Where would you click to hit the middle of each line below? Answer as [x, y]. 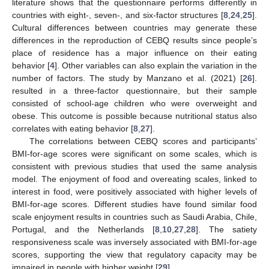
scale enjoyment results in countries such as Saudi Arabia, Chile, [134, 217]
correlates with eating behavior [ [73, 129]
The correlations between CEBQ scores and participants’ [143, 141]
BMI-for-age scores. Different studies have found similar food [134, 204]
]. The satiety [226, 230]
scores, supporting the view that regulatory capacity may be [134, 255]
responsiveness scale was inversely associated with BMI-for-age [134, 242]
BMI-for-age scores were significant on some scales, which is [134, 154]
